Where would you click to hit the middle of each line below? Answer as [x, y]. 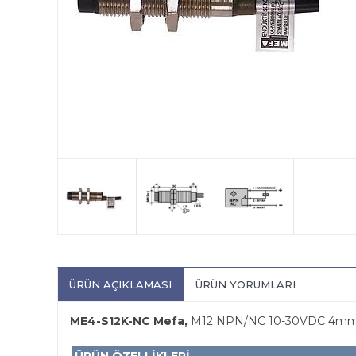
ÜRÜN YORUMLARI [246, 284]
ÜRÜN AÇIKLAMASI [120, 284]
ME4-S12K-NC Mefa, [129, 321]
